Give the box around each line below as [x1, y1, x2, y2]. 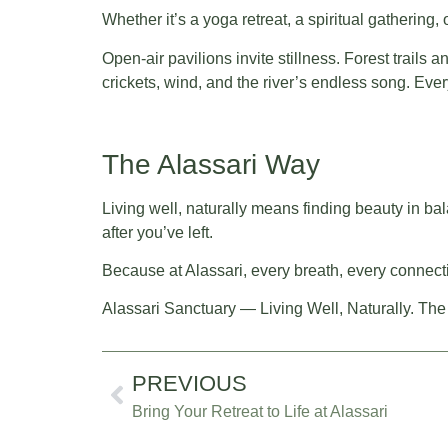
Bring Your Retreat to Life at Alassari [132, 402, 388, 420]
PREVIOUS [132, 370, 247, 396]
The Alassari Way [102, 148, 320, 180]
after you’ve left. [102, 223, 213, 241]
